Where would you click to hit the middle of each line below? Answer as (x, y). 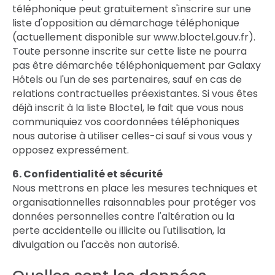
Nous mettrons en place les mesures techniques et (135, 188)
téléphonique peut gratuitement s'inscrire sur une (132, 9)
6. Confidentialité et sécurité (87, 174)
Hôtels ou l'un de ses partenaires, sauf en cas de (127, 79)
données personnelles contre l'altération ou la (123, 216)
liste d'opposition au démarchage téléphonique (126, 23)
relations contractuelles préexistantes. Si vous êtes (135, 94)
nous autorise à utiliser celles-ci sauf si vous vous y (132, 136)
